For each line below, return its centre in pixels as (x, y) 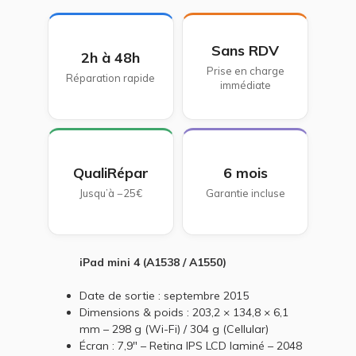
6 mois (245, 173)
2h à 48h (111, 58)
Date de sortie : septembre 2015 (164, 296)
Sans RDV (246, 50)
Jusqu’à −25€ (110, 193)
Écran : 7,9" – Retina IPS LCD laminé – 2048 (190, 346)
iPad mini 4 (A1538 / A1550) (153, 262)
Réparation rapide (111, 78)
